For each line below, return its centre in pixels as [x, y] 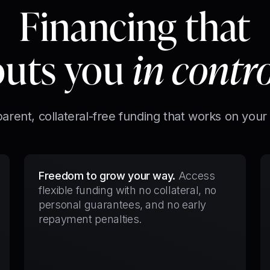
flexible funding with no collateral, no [127, 190]
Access [196, 176]
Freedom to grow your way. [107, 176]
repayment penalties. [90, 219]
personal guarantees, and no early [123, 205]
